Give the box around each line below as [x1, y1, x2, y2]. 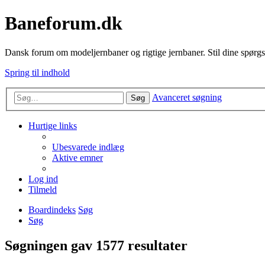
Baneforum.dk [5, 12, 122, 34]
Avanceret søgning [152, 92, 222, 103]
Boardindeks [28, 205, 76, 215]
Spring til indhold [5, 67, 70, 77]
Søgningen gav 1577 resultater [5, 238, 188, 254]
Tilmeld [28, 185, 57, 195]
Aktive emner [52, 153, 103, 163]
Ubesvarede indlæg [52, 142, 124, 153]
